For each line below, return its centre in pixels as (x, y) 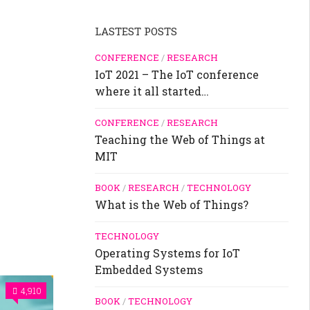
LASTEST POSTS (136, 31)
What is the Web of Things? (172, 205)
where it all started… (152, 91)
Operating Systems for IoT (167, 253)
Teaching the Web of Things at (180, 140)
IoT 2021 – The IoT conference (177, 75)
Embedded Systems (149, 270)
